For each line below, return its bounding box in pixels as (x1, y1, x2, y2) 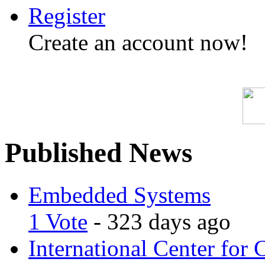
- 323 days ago (88, 208, 231, 234)
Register (28, 3, 105, 28)
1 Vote (28, 208, 88, 234)
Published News (5, 137, 192, 169)
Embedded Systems (28, 182, 211, 208)
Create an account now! (28, 30, 248, 55)
